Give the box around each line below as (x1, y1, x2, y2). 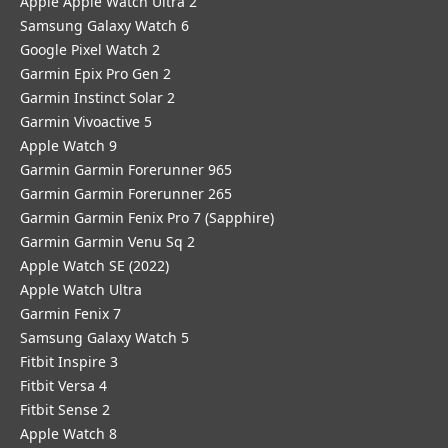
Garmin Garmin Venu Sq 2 (20, 232, 195, 251)
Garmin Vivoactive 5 (20, 112, 152, 131)
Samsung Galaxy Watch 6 (20, 16, 189, 35)
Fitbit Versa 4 (20, 376, 107, 395)
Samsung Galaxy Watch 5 (20, 328, 189, 347)
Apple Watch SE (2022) (20, 256, 169, 275)
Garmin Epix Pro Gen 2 (20, 64, 171, 83)
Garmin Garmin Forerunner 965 (20, 160, 232, 179)
